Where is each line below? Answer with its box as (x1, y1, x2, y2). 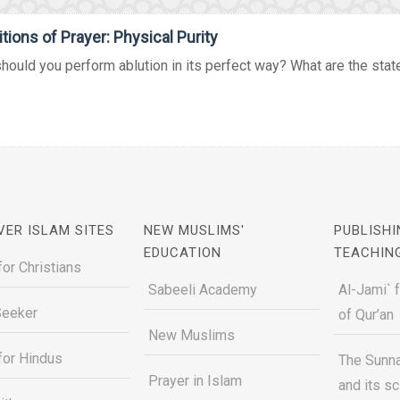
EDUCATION (144, 245, 222, 261)
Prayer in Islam (148, 372, 243, 389)
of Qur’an (337, 306, 394, 323)
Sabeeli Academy (148, 281, 258, 298)
